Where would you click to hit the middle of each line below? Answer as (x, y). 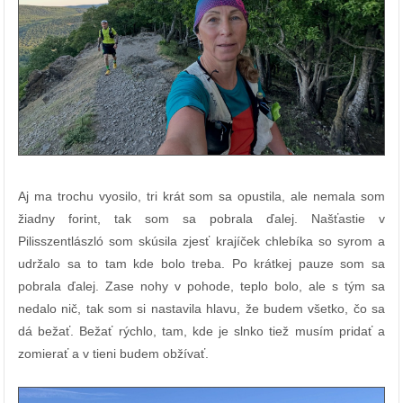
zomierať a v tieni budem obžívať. (115, 354)
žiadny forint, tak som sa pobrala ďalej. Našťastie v (201, 219)
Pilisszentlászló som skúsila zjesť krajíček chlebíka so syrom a (201, 242)
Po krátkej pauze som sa (309, 264)
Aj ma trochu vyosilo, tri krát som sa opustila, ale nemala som (201, 197)
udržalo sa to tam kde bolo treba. (125, 264)
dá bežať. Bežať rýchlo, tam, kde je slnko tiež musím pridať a (201, 331)
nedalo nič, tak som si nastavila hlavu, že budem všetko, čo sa (201, 309)
